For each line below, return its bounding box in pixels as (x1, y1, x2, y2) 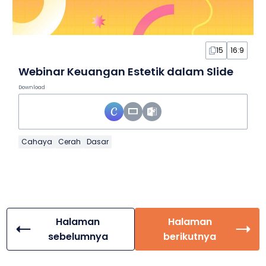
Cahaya (21, 136, 52, 147)
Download (18, 83, 45, 91)
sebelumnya (47, 229, 108, 243)
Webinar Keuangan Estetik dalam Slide (18, 64, 233, 79)
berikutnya (163, 229, 217, 243)
